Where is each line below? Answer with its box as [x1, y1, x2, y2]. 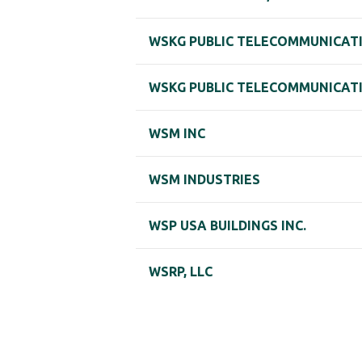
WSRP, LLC [149, 264, 213, 280]
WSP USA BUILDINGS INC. [149, 218, 306, 234]
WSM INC [149, 126, 205, 141]
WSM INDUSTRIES [149, 172, 260, 187]
